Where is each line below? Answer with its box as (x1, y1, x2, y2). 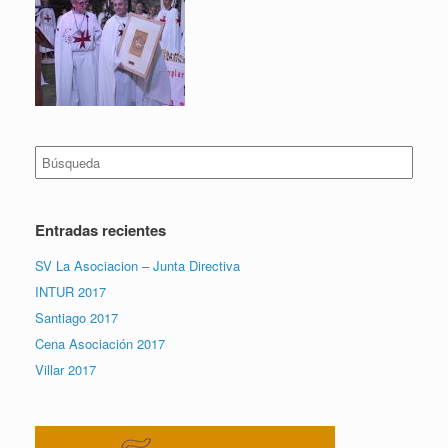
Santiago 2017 (35, 307, 118, 327)
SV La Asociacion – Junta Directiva (35, 255, 240, 275)
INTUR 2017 (35, 281, 106, 301)
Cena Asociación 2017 (35, 333, 165, 353)
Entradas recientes (35, 218, 166, 241)
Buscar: (34, 144, 79, 164)
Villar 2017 (35, 359, 96, 379)
